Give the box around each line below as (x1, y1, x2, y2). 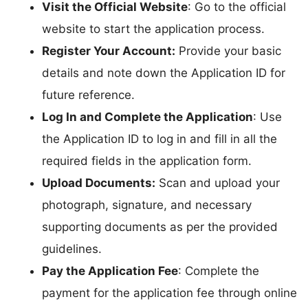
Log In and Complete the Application (42, 109, 253, 124)
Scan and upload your (155, 175, 280, 190)
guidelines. (42, 241, 102, 256)
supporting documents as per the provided (42, 219, 278, 234)
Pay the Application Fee (42, 263, 178, 278)
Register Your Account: (42, 43, 175, 58)
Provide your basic (175, 43, 281, 58)
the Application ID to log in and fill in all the (42, 131, 277, 146)
